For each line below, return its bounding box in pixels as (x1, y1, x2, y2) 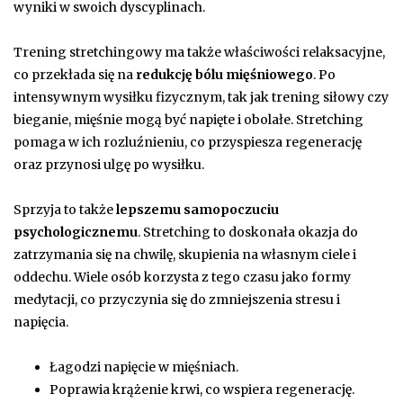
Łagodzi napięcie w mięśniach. (49, 358, 238, 375)
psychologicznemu (13, 223, 138, 240)
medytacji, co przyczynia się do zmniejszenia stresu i (13, 291, 340, 308)
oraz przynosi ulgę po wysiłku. (13, 156, 204, 173)
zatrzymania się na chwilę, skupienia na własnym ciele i (13, 246, 356, 263)
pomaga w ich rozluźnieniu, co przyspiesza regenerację (13, 133, 362, 150)
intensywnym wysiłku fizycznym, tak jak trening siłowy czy (13, 88, 389, 105)
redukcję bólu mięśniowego (136, 66, 313, 83)
